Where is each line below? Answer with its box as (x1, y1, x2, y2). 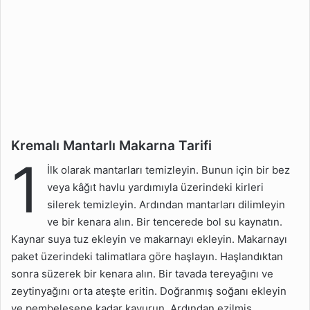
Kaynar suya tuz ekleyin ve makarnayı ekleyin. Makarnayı (11, 232, 287, 246)
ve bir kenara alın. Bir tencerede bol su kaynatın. (47, 215, 282, 229)
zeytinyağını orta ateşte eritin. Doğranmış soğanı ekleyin (11, 284, 286, 298)
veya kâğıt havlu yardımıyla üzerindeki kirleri (47, 181, 264, 194)
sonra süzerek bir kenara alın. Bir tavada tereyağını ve (11, 267, 273, 281)
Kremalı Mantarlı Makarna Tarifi (11, 137, 212, 154)
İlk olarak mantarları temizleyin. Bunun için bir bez (47, 163, 290, 177)
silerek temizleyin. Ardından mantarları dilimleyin (47, 198, 285, 212)
